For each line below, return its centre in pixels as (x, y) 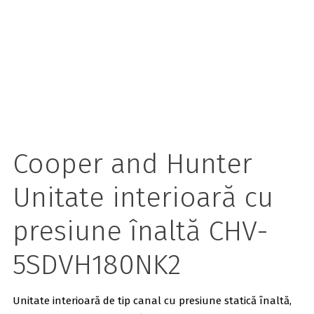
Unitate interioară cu (143, 198)
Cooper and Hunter (132, 164)
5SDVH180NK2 (96, 265)
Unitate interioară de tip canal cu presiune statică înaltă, (152, 301)
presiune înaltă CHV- (140, 232)
